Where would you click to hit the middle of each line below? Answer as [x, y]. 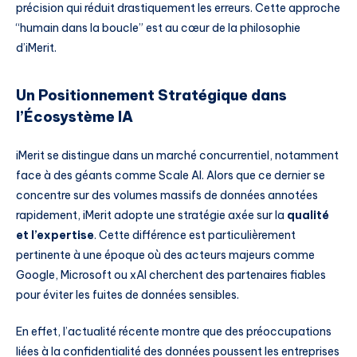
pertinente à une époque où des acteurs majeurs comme [165, 255]
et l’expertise [55, 235]
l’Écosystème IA [75, 117]
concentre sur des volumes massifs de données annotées [167, 195]
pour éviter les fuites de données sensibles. [127, 294]
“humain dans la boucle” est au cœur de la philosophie [158, 27]
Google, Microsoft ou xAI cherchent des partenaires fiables [171, 275]
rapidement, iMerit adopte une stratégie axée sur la [151, 215]
